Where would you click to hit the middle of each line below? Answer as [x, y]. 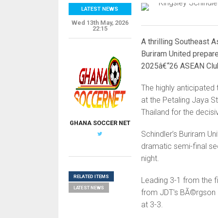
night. [150, 158]
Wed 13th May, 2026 [100, 23]
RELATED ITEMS [91, 176]
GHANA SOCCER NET [100, 123]
